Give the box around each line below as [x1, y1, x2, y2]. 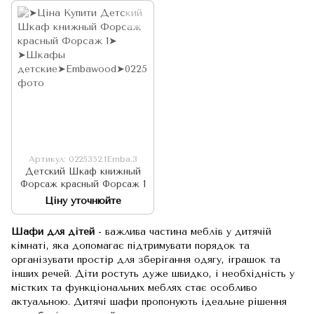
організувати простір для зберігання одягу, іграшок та [11, 254, 280, 266]
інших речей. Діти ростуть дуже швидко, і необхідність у [11, 268, 294, 280]
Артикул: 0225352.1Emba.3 [28, 154, 137, 165]
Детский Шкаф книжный [25, 166, 141, 177]
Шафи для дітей [11, 226, 98, 238]
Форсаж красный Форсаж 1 [20, 179, 146, 190]
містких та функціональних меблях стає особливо [11, 282, 257, 294]
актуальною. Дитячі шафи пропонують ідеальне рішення [11, 296, 287, 308]
